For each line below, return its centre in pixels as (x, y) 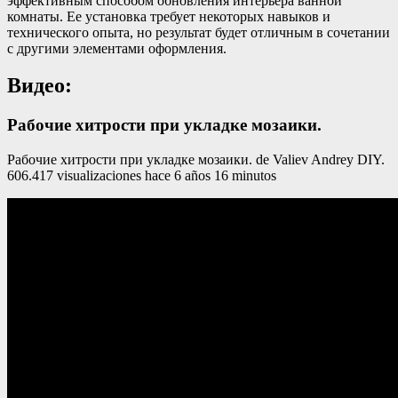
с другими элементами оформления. (117, 48)
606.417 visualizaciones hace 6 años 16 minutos (142, 176)
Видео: (40, 86)
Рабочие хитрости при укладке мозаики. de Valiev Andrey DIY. (196, 160)
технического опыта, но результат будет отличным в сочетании (199, 32)
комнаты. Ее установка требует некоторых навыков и (169, 16)
